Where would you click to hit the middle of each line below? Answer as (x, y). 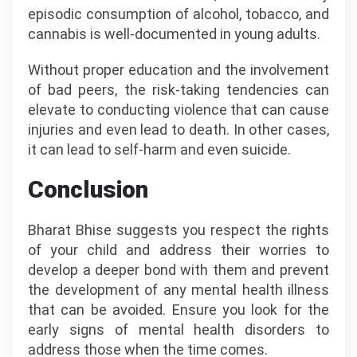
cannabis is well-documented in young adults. (174, 34)
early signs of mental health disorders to (178, 330)
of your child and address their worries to (178, 250)
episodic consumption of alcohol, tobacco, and (178, 14)
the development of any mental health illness (178, 290)
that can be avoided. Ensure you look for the (178, 310)
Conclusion (88, 189)
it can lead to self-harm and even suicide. (159, 149)
